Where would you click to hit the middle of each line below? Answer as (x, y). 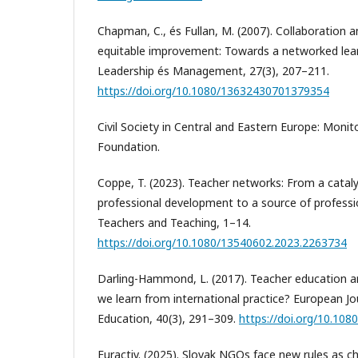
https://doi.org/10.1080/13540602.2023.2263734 (222, 242)
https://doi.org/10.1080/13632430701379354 (213, 90)
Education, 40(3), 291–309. (168, 318)
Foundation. (129, 146)
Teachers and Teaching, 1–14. (174, 222)
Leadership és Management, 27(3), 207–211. (213, 70)
